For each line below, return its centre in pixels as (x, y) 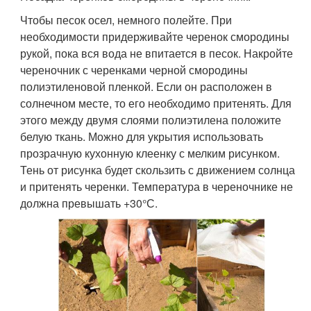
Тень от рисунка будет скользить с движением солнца (158, 170)
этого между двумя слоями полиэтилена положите (151, 120)
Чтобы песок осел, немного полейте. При (126, 20)
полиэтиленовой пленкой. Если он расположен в (146, 87)
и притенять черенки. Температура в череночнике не (157, 187)
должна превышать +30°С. (89, 203)
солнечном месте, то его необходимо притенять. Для (156, 103)
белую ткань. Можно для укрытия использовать (142, 137)
